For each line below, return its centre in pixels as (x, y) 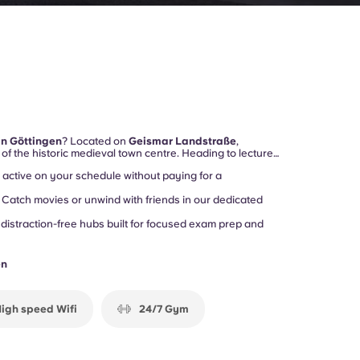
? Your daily (237, 165)
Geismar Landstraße (182, 141)
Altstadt (189, 165)
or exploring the (129, 165)
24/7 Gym (164, 309)
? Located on (95, 141)
